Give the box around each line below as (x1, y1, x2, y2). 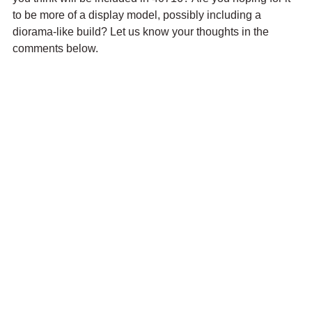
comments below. (13, 42, 98, 54)
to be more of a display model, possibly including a (13, 8, 264, 21)
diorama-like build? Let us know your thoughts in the (13, 25, 272, 38)
